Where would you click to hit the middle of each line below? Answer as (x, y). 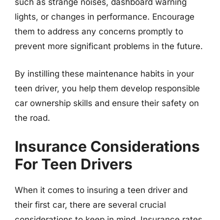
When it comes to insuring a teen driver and (101, 190)
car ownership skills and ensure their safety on (107, 103)
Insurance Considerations (107, 146)
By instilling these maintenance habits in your (104, 73)
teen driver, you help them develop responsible (107, 88)
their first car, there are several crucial (90, 205)
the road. (32, 118)
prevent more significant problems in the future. (109, 46)
